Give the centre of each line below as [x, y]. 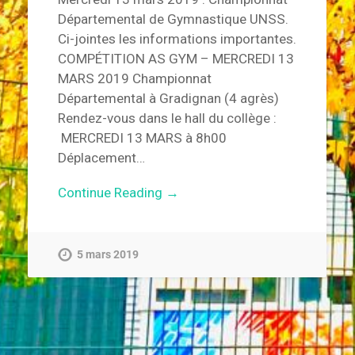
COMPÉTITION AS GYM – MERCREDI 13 [176, 58]
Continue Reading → [118, 192]
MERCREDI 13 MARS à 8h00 [142, 137]
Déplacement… [101, 157]
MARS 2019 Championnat [134, 78]
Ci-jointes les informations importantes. [177, 38]
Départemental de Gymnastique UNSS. [173, 19]
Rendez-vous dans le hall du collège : [167, 118]
